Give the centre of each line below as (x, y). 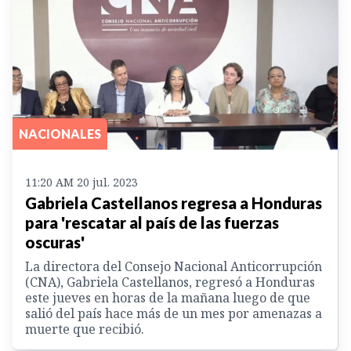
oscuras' (55, 242)
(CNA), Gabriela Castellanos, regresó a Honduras (170, 282)
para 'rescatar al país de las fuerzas (152, 222)
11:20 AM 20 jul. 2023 (81, 182)
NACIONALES (60, 133)
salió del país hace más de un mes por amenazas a (174, 313)
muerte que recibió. (85, 329)
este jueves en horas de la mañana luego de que (168, 297)
